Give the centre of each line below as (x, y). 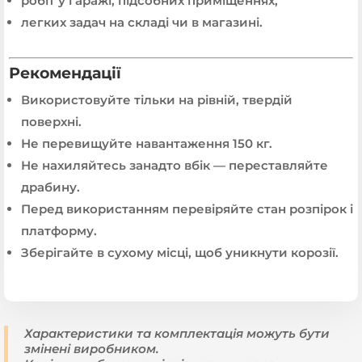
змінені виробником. (92, 348)
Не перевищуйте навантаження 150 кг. (147, 143)
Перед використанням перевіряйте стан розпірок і (187, 208)
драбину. (51, 187)
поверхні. (51, 121)
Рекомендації (65, 73)
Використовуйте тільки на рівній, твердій (157, 99)
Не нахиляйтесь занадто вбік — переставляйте (175, 165)
